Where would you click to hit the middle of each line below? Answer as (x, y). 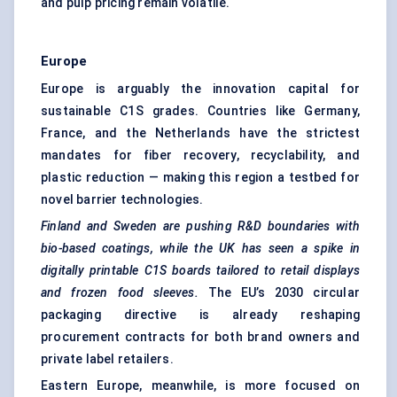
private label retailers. (107, 359)
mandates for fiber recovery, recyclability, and (200, 156)
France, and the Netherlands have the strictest (200, 133)
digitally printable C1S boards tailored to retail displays (200, 271)
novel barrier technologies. (122, 200)
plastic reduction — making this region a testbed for (200, 178)
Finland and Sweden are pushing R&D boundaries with (200, 226)
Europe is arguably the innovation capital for (200, 89)
